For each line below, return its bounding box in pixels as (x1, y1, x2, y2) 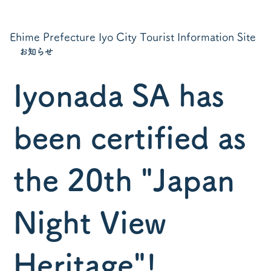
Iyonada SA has (13, 80, 225, 110)
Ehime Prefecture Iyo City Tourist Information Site (10, 31, 256, 42)
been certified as (13, 122, 247, 152)
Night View (13, 207, 167, 237)
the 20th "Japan (13, 165, 235, 195)
